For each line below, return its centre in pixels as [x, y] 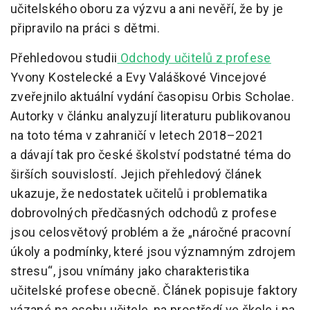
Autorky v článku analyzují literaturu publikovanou [151, 116]
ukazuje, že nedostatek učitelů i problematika [139, 194]
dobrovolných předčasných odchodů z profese [144, 213]
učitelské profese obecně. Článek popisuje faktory [154, 291]
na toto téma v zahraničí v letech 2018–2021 [137, 136]
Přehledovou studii [64, 58]
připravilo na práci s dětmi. [85, 28]
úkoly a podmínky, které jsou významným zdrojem [153, 252]
